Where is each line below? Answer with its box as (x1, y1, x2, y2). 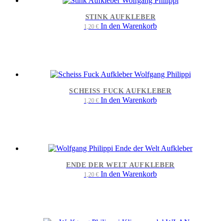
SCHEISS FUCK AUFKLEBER (69, 87, 172, 95)
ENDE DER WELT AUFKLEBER (66, 161, 175, 169)
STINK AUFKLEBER (85, 13, 156, 21)
